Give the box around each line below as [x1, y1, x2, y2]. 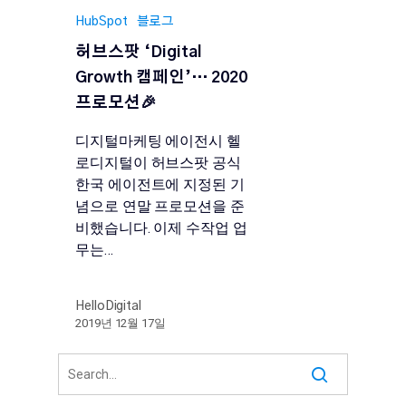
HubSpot [75, 15, 128, 29]
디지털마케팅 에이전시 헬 [75, 132, 241, 150]
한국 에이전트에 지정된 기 [75, 176, 245, 194]
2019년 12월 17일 [75, 316, 166, 331]
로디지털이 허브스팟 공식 [75, 154, 241, 172]
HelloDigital [75, 300, 141, 314]
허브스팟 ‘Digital [75, 44, 203, 62]
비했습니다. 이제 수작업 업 [75, 219, 247, 237]
